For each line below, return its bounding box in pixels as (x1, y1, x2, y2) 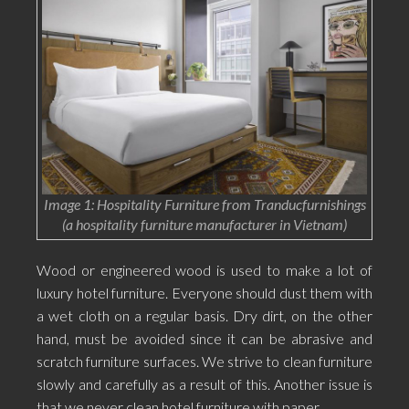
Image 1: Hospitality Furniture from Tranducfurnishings (43, 194, 366, 213)
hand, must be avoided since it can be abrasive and (37, 329, 372, 347)
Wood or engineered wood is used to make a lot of (37, 260, 372, 278)
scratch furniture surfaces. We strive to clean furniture (37, 351, 372, 370)
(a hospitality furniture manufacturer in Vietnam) (62, 215, 347, 233)
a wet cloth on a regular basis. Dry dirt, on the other (37, 306, 372, 324)
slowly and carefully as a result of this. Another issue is (37, 374, 372, 393)
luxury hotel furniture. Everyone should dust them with (37, 283, 372, 301)
